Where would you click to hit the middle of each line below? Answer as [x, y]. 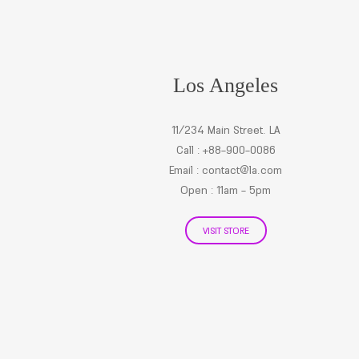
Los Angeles [226, 85]
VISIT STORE [226, 230]
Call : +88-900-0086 [226, 150]
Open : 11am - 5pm [226, 190]
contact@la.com [242, 170]
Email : [186, 170]
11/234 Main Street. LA [226, 130]
